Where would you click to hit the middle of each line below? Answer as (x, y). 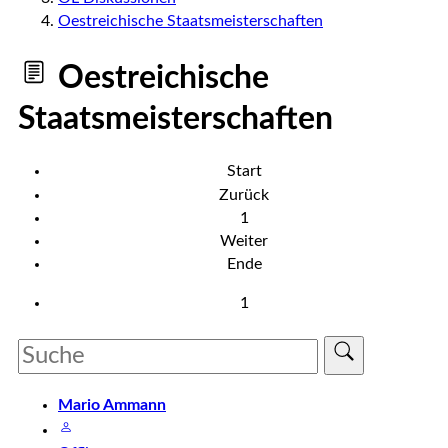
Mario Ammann (112, 405)
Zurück (244, 194)
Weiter (244, 240)
